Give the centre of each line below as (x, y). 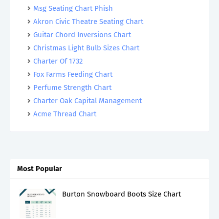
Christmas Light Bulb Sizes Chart (86, 48)
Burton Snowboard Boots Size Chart (121, 194)
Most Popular (40, 169)
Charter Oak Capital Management (88, 101)
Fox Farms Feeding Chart (73, 74)
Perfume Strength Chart (72, 88)
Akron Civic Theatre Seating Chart (88, 22)
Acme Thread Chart (65, 114)
